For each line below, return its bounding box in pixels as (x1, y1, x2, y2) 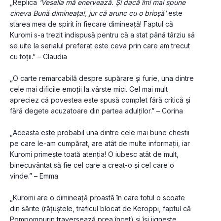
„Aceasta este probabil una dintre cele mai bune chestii (10, 128, 189, 137)
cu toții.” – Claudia (10, 52, 67, 61)
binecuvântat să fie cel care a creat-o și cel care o (10, 161, 174, 170)
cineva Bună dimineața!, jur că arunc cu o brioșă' (10, 9, 166, 18)
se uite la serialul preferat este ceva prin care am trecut (10, 41, 190, 50)
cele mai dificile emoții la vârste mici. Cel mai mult (10, 85, 168, 94)
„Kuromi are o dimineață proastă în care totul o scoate (10, 193, 185, 202)
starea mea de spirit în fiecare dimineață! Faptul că (10, 20, 173, 29)
